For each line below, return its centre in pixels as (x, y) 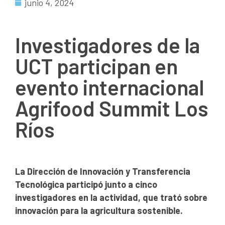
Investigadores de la (107, 45)
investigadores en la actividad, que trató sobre (111, 198)
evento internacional (109, 87)
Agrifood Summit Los (112, 108)
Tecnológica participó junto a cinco (86, 185)
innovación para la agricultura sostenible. (99, 211)
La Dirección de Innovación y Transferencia (103, 172)
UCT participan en (96, 66)
